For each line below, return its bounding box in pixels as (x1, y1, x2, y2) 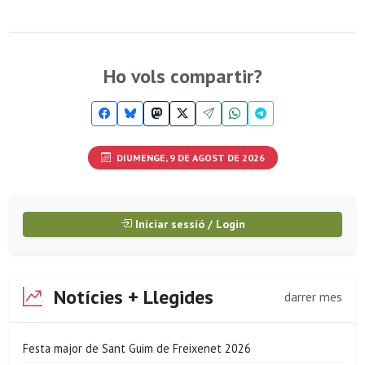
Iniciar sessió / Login (131, 216, 245, 231)
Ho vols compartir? (103, 64, 262, 89)
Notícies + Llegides (49, 284, 213, 310)
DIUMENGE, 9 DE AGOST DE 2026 (113, 151, 265, 164)
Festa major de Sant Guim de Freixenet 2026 (23, 341, 251, 357)
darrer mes (284, 288, 342, 305)
